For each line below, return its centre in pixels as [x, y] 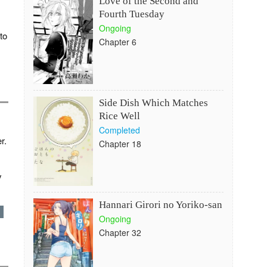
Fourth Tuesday [131, 14]
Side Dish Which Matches [153, 103]
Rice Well [119, 116]
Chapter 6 [117, 42]
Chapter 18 [120, 144]
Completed [119, 130]
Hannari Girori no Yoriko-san [160, 205]
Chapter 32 [120, 232]
